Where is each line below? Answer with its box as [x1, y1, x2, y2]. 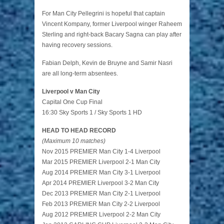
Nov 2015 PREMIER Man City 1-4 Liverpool [42, 148, 160, 155]
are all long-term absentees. [42, 70, 118, 77]
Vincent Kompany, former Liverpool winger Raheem [42, 20, 182, 28]
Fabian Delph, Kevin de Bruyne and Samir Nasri [42, 59, 172, 67]
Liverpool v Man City [42, 88, 100, 95]
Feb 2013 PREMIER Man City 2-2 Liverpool [42, 200, 160, 208]
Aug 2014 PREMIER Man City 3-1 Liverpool [42, 169, 160, 176]
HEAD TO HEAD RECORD [42, 127, 116, 134]
